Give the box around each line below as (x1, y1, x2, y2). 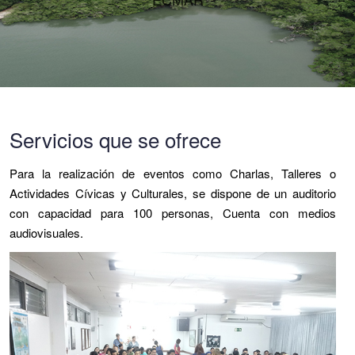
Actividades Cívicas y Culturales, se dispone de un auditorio (10, 185, 336, 201)
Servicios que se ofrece (10, 124, 221, 154)
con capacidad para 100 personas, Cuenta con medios (10, 204, 336, 221)
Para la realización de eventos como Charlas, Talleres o (10, 165, 336, 181)
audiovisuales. (10, 224, 83, 241)
